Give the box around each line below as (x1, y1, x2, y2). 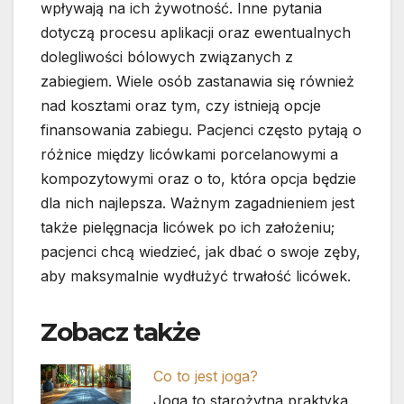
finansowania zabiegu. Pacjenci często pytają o (41, 121, 362, 140)
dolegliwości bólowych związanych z (41, 48, 293, 67)
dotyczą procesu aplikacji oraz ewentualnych (41, 23, 351, 42)
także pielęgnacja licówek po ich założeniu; (41, 218, 335, 237)
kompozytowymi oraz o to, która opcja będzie (41, 170, 356, 188)
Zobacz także (41, 317, 200, 348)
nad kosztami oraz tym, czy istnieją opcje (41, 96, 321, 115)
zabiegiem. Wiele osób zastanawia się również (41, 72, 354, 91)
